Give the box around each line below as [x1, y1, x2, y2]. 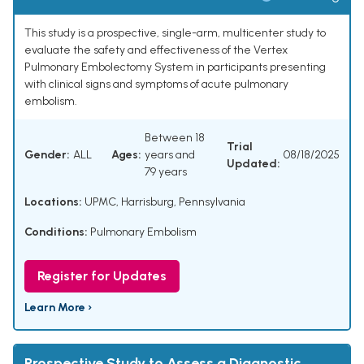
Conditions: [24, 225, 88, 240]
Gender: [24, 148, 70, 162]
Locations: [24, 195, 82, 210]
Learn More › [24, 301, 92, 315]
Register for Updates [37, 268, 167, 284]
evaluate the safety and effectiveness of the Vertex [24, 43, 288, 58]
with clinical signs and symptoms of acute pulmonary [24, 77, 288, 92]
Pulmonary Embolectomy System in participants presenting [24, 60, 326, 75]
